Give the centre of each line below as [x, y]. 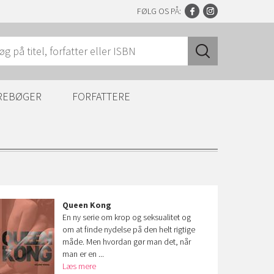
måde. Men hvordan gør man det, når [127, 242]
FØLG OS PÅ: [159, 11]
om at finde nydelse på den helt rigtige [129, 229]
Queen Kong [87, 205]
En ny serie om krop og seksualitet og [127, 217]
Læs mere [80, 266]
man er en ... [83, 254]
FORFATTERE [101, 96]
